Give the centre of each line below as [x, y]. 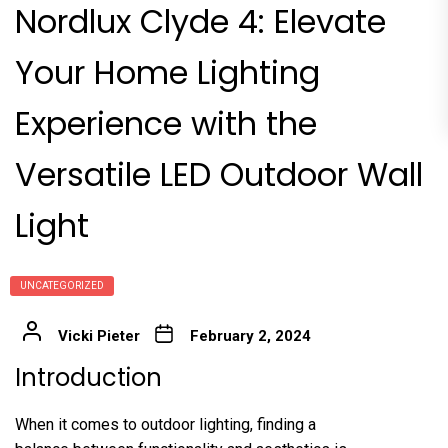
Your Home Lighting [167, 72]
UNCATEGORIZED [62, 285]
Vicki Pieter [98, 336]
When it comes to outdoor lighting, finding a [165, 424]
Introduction [88, 377]
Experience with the [166, 123]
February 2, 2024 [250, 336]
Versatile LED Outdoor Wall [219, 174]
